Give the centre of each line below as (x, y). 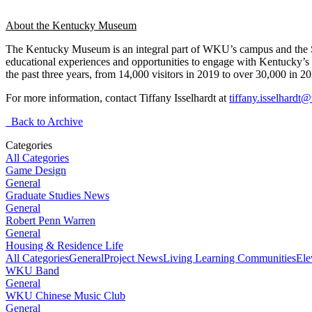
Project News (133, 258)
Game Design (36, 170)
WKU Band (32, 270)
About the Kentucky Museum (71, 25)
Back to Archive (44, 121)
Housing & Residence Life (64, 245)
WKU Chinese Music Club (65, 295)
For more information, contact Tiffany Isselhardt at (117, 97)
